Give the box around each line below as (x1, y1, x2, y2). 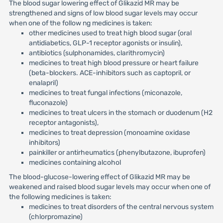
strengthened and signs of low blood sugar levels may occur (8, 9, 198, 17)
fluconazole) (28, 99, 68, 107)
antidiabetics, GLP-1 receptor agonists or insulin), (28, 39, 182, 47)
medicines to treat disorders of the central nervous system (28, 203, 214, 211)
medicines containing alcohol (28, 158, 121, 167)
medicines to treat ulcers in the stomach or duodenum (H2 (28, 109, 213, 117)
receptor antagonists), (28, 118, 99, 127)
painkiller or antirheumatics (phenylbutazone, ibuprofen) (28, 148, 206, 157)
